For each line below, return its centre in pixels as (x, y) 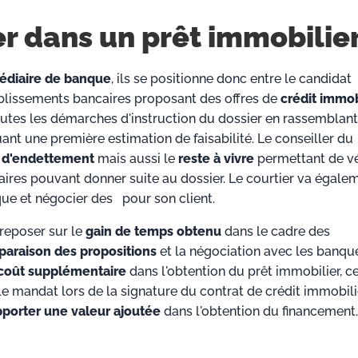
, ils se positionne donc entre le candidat (231, 79)
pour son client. (167, 199)
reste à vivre (218, 159)
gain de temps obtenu (153, 232)
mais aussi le (136, 159)
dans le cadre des (276, 232)
